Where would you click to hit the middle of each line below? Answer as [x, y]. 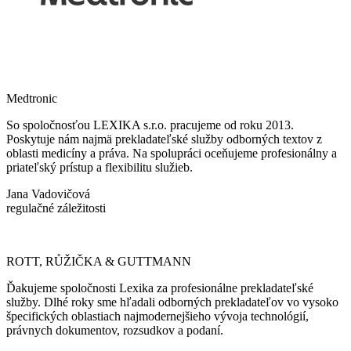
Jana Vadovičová [48, 194]
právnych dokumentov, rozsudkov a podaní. [115, 331]
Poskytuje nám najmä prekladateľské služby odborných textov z [164, 139]
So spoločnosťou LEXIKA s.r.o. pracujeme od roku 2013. [150, 125]
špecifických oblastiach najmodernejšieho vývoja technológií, [157, 317]
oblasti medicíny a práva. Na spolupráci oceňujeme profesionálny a [172, 154]
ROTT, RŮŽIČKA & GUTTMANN [99, 262]
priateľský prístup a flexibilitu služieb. [100, 168]
